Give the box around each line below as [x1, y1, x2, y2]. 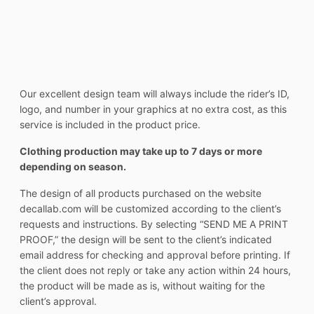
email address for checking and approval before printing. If [20, 249, 290, 261]
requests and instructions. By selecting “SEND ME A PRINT [20, 218, 288, 231]
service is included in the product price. [20, 118, 200, 131]
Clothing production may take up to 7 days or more [20, 145, 262, 158]
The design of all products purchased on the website [20, 187, 261, 200]
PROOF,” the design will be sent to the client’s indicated [20, 233, 272, 246]
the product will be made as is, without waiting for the [20, 280, 265, 292]
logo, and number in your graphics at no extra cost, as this [20, 103, 287, 116]
